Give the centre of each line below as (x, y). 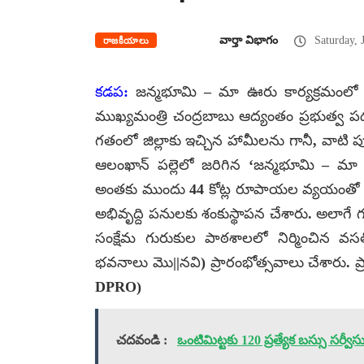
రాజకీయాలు (126, 40)
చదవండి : (142, 340)
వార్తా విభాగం (249, 40)
